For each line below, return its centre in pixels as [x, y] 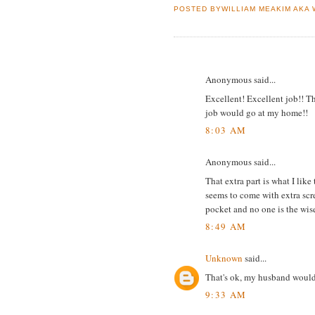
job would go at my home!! [257, 112]
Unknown [224, 258]
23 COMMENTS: [219, 57]
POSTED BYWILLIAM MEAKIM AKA [243, 9]
